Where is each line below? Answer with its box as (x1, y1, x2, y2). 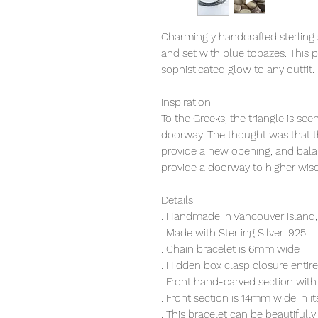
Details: (161, 194, 195, 207)
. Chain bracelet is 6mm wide (161, 243, 300, 256)
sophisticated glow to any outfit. (161, 63, 314, 77)
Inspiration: (161, 96, 213, 109)
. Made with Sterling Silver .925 (161, 226, 306, 240)
